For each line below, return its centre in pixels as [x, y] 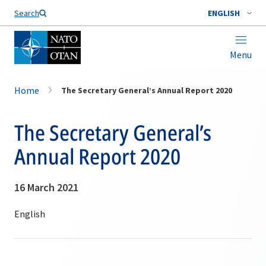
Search [27, 13]
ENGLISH [224, 13]
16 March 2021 [46, 187]
